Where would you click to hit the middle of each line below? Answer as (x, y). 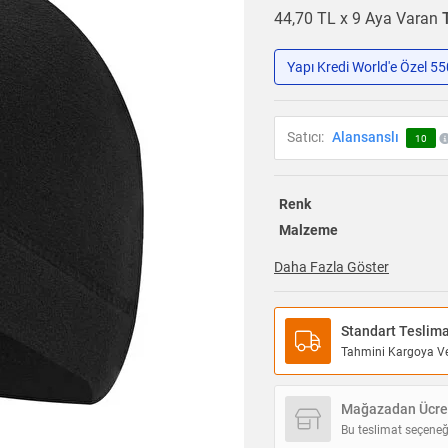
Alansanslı (365, 137)
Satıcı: (305, 137)
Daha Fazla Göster (331, 267)
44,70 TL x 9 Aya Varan (358, 19)
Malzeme (308, 230)
